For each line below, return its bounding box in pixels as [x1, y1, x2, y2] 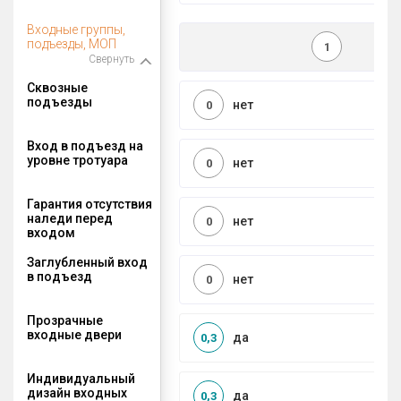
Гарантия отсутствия [27, 196, 152, 211]
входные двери [27, 327, 122, 342]
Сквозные [27, 80, 88, 95]
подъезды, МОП [27, 36, 116, 51]
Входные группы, [27, 21, 125, 37]
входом [27, 225, 75, 240]
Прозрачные [27, 312, 103, 328]
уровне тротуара [27, 152, 128, 167]
